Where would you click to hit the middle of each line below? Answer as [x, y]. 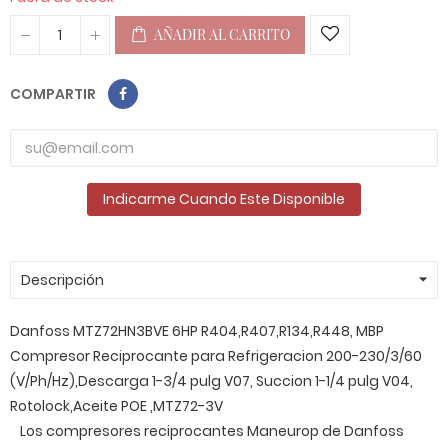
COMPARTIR [53, 94]
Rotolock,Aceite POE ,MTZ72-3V [116, 406]
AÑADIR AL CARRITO [222, 34]
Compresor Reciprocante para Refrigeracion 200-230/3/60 [216, 356]
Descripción [62, 280]
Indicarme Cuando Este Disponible [224, 199]
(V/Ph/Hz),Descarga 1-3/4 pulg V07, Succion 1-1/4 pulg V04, [211, 381]
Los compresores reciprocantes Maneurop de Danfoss [212, 431]
